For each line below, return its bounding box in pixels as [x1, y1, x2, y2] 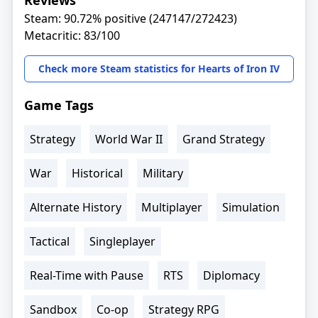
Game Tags [24, 97, 94, 114]
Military [143, 165, 183, 182]
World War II [95, 131, 163, 148]
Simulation [222, 199, 280, 216]
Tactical [30, 234, 70, 250]
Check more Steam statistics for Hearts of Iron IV [38, 62, 280, 76]
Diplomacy [203, 268, 260, 284]
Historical [72, 165, 123, 182]
